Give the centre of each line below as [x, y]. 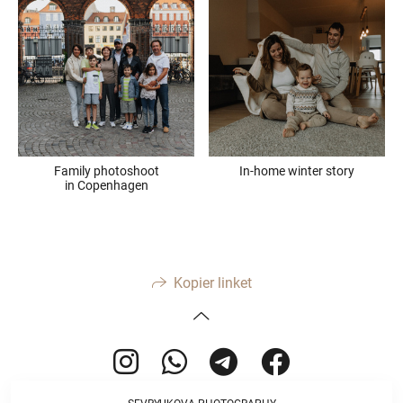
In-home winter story [297, 171]
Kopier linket [212, 282]
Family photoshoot [106, 171]
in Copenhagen [106, 186]
